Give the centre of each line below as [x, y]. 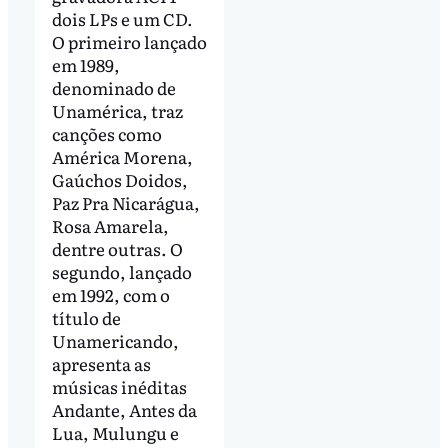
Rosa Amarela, [110, 225]
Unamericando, [115, 340]
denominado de [113, 87]
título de [86, 317]
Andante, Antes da [124, 409]
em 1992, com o [110, 294]
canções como [106, 133]
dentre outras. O [117, 248]
